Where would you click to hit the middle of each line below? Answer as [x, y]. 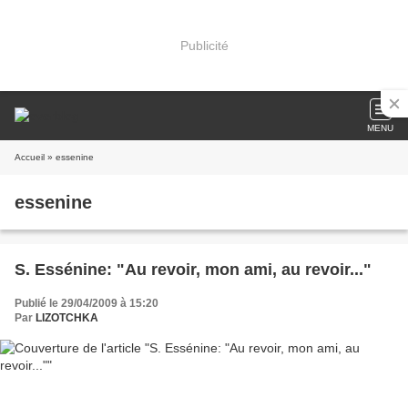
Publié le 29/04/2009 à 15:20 [87, 303]
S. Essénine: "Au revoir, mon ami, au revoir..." [193, 270]
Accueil [30, 157]
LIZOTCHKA [67, 318]
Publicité [204, 45]
